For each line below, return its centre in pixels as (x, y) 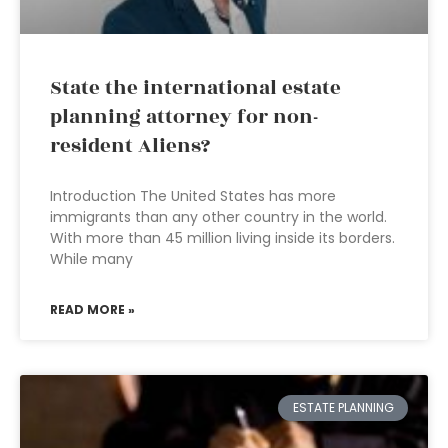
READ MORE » (92, 309)
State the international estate (195, 88)
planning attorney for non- (184, 117)
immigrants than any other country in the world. (218, 217)
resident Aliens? (130, 146)
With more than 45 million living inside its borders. (222, 238)
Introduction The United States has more (193, 196)
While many (91, 259)
